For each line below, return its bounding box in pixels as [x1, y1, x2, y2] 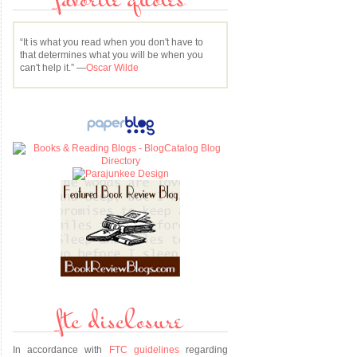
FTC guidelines [108, 344, 179, 355]
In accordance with [13, 344, 109, 355]
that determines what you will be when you [20, 49, 203, 61]
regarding [178, 344, 229, 355]
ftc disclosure [57, 304, 183, 343]
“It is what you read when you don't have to [20, 37, 203, 48]
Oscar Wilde [86, 62, 139, 73]
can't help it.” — [20, 62, 86, 73]
